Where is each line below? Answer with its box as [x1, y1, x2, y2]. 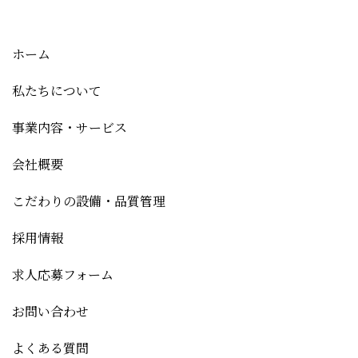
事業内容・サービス [12, 117, 127, 137]
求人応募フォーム [12, 265, 113, 284]
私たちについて [12, 81, 101, 100]
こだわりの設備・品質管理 [12, 191, 165, 210]
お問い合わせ [12, 301, 89, 320]
